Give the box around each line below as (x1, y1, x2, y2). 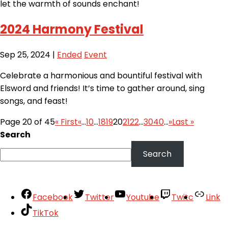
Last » (172, 116, 194, 128)
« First (55, 116, 78, 128)
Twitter (85, 191, 114, 203)
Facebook (33, 191, 73, 203)
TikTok (33, 207, 59, 219)
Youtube (126, 191, 159, 203)
